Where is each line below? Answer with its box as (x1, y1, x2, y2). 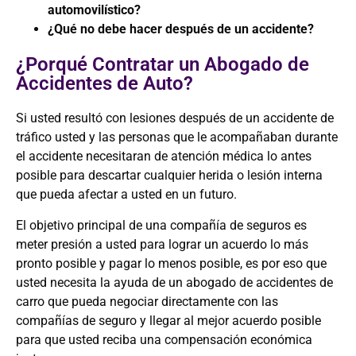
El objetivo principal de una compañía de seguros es (16, 217, 307, 233)
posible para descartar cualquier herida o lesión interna (16, 168, 323, 184)
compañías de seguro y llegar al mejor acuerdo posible (16, 312, 321, 328)
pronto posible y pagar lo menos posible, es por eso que (16, 255, 327, 271)
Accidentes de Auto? (16, 72, 193, 95)
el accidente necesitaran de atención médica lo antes (16, 149, 311, 164)
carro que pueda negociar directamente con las (16, 293, 278, 309)
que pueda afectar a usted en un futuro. (16, 187, 237, 203)
